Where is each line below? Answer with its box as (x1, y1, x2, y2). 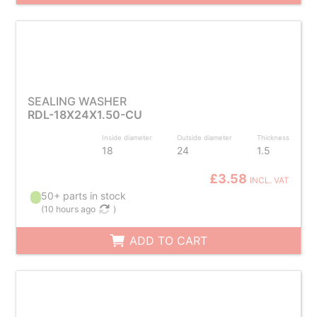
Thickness (257, 134, 290, 142)
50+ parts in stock (41, 190, 127, 202)
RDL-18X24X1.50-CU (27, 108, 142, 122)
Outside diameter (177, 134, 233, 142)
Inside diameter (102, 134, 153, 142)
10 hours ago (44, 204, 96, 214)
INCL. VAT (250, 175, 290, 185)
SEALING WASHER (27, 94, 127, 108)
